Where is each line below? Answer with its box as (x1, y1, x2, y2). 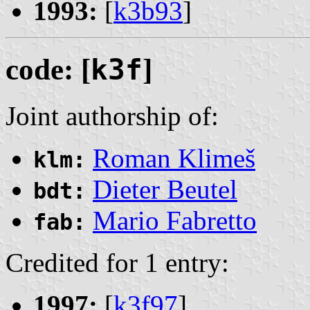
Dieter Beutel (93, 174, 237, 204)
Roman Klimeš (93, 143, 255, 173)
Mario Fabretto (93, 205, 257, 235)
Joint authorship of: (6, 100, 219, 131)
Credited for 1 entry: (6, 247, 229, 277)
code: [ (6, 53, 91, 86)
